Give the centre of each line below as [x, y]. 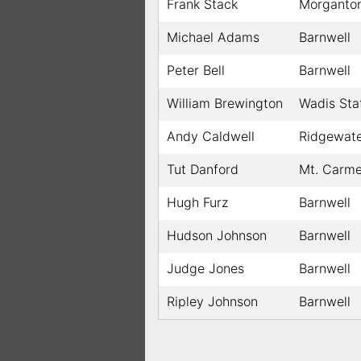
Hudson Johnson [217, 236]
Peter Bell [196, 71]
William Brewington [225, 104]
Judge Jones [205, 269]
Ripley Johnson [212, 302]
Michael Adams [213, 37]
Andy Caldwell [211, 137]
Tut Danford [203, 170]
